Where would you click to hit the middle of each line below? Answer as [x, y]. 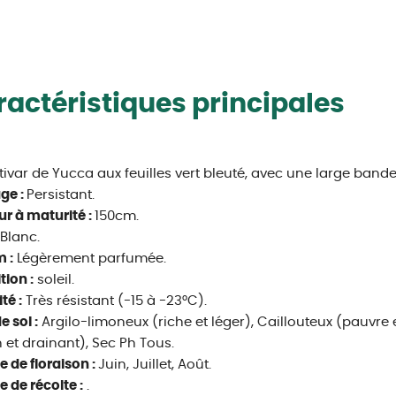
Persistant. [60, 195]
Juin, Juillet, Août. [154, 365]
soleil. [53, 280]
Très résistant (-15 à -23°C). [114, 301]
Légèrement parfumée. [89, 259]
